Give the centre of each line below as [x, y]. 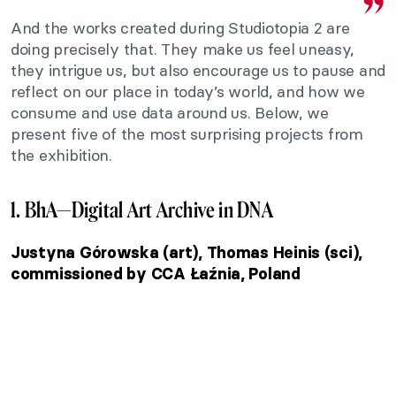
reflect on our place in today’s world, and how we [188, 92]
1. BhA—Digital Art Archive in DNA [142, 210]
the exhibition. [61, 156]
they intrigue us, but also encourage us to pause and [198, 71]
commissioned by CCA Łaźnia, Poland [156, 274]
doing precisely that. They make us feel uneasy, [183, 49]
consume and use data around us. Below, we [170, 113]
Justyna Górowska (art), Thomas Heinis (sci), [187, 253]
